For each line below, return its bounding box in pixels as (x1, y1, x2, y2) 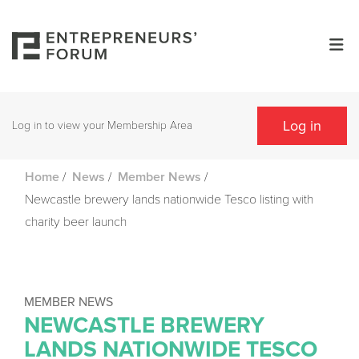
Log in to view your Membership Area (12, 119, 192, 133)
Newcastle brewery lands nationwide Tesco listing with (25, 192, 313, 208)
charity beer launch (25, 214, 127, 231)
